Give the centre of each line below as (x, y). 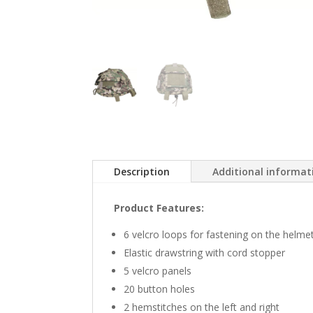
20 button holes (159, 289)
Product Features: (159, 208)
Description (142, 171)
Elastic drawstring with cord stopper (204, 252)
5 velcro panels (158, 270)
